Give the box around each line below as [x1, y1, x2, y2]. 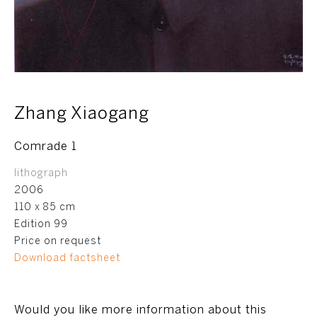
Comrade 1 [14, 142, 77, 152]
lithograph [14, 169, 68, 178]
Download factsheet [14, 254, 120, 263]
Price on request [14, 237, 101, 246]
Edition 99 [14, 220, 68, 229]
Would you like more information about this [14, 305, 267, 316]
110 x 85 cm [14, 203, 76, 212]
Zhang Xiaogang [14, 106, 149, 122]
